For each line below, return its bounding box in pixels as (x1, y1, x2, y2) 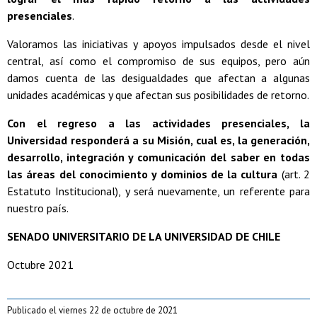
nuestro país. (7, 200, 69, 215)
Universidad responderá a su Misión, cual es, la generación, (7, 132, 310, 147)
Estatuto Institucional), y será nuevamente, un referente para (7, 183, 310, 198)
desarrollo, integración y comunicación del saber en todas (7, 149, 310, 164)
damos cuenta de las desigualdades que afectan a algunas (7, 70, 310, 85)
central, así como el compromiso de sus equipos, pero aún (7, 53, 310, 68)
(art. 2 (277, 166, 311, 181)
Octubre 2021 (7, 257, 74, 272)
